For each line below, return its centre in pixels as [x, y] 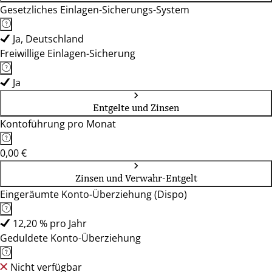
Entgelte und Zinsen [136, 107]
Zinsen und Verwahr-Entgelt [136, 178]
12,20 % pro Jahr [50, 223]
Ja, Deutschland [48, 39]
